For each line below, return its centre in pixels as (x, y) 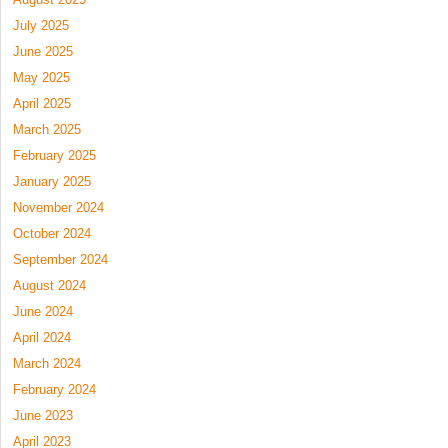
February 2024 (54, 389)
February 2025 (54, 155)
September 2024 (60, 259)
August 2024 (49, 285)
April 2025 (42, 103)
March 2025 (47, 129)
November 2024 (58, 207)
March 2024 (47, 363)
